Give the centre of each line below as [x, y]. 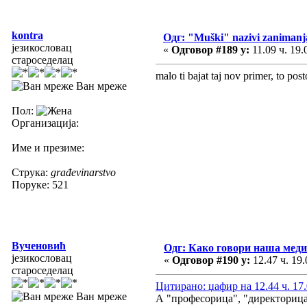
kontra [27, 35]
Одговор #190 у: [211, 260]
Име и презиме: [48, 147]
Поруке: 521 [40, 184]
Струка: [31, 172]
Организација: [45, 123]
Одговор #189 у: [210, 49]
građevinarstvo [83, 172]
